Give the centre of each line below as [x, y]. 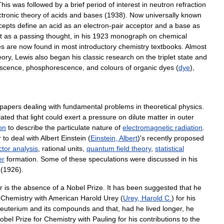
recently [159, 138]
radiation [189, 127]
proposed [189, 138]
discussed [163, 159]
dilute [137, 117]
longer [172, 208]
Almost [196, 46]
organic [145, 67]
